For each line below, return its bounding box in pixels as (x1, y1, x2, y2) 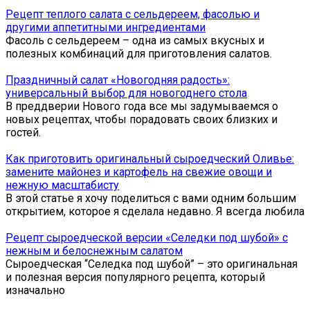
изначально (6, 283, 65, 297)
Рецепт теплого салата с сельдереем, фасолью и (6, 7, 259, 21)
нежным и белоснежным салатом (6, 244, 183, 257)
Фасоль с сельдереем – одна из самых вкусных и (6, 33, 264, 47)
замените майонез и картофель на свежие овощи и (6, 165, 272, 179)
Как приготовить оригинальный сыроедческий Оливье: (6, 152, 294, 165)
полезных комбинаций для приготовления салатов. (6, 46, 272, 60)
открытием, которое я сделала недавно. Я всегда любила (6, 204, 304, 218)
